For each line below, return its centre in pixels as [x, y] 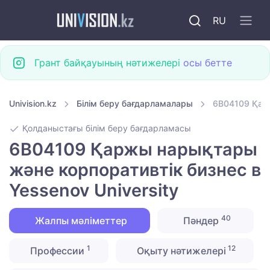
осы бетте [208, 63]
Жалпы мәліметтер [80, 221]
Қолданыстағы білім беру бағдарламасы [105, 128]
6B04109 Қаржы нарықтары [133, 149]
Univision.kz [33, 103]
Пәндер [201, 221]
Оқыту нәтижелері [180, 251]
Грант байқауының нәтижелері [109, 63]
